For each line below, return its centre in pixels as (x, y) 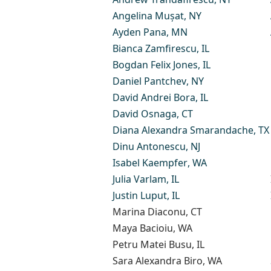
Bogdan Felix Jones (155, 64)
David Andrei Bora (154, 97)
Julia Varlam (139, 179)
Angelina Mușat (148, 15)
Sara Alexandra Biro (157, 260)
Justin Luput (139, 195)
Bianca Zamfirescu (154, 48)
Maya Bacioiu (142, 228)
